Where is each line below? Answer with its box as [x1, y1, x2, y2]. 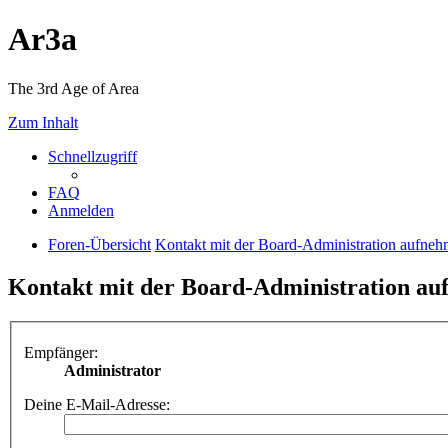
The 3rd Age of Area [8, 79, 139, 97]
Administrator [64, 362, 161, 380]
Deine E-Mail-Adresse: [24, 396, 170, 414]
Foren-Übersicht [48, 235, 151, 253]
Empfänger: [24, 344, 98, 362]
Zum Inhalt [8, 113, 78, 131]
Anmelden [48, 201, 114, 219]
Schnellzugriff [48, 147, 137, 165]
